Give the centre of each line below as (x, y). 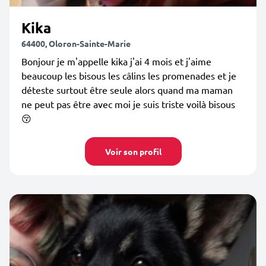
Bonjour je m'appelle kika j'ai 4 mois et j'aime (116, 61)
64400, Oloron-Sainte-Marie (76, 43)
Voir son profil (133, 151)
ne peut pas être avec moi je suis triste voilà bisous (128, 104)
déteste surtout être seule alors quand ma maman (127, 90)
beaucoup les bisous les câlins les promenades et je (129, 75)
